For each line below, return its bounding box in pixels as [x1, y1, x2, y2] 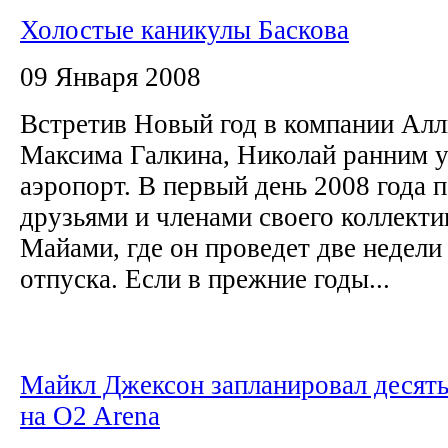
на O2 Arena [20, 400, 160, 431]
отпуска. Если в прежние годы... [20, 263, 390, 294]
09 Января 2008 [20, 61, 201, 92]
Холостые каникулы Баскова [20, 14, 349, 45]
